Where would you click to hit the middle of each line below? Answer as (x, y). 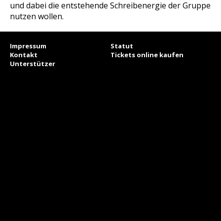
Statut (122, 46)
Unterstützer (33, 64)
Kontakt (24, 55)
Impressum (28, 46)
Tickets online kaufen (147, 55)
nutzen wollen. (37, 16)
